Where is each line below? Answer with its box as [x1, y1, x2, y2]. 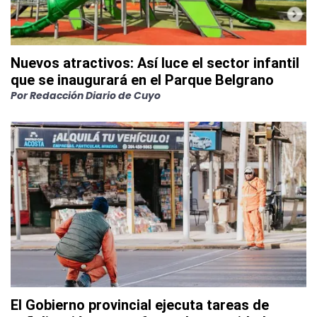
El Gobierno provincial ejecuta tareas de [11, 296, 269, 313]
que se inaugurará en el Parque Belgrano [11, 71, 274, 88]
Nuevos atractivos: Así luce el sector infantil [11, 54, 299, 71]
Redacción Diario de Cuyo [30, 88, 161, 103]
